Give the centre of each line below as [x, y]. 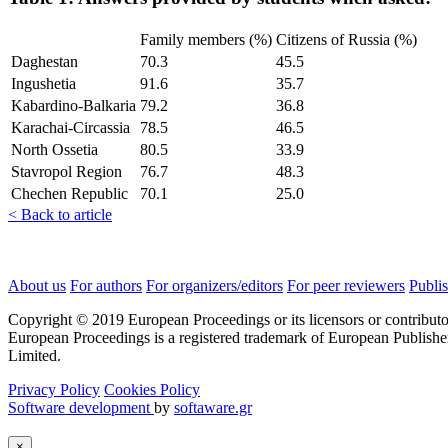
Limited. [34, 355]
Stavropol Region [66, 171]
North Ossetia [54, 149]
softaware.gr [213, 407]
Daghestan [44, 61]
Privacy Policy [54, 389]
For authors [106, 285]
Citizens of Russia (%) [346, 39]
